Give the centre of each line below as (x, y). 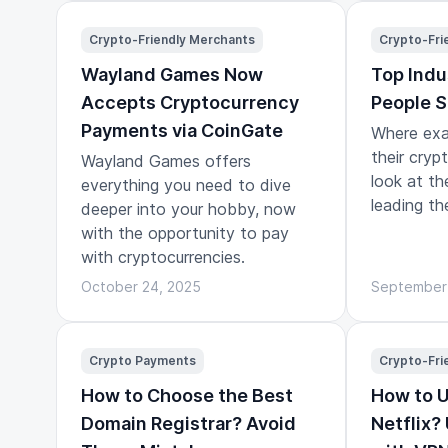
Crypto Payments (142, 360)
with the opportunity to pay (185, 232)
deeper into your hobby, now (188, 208)
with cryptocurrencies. (163, 256)
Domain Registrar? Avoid (188, 423)
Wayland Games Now (172, 74)
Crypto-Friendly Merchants (172, 39)
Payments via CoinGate (182, 130)
